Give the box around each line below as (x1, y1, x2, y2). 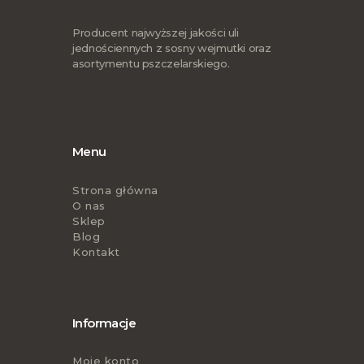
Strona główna (72, 183, 158, 197)
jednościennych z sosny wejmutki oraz (72, 41, 271, 55)
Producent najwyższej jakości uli (72, 26, 239, 40)
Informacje (72, 314, 136, 331)
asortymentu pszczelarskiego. (72, 57, 230, 71)
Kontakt (72, 245, 120, 258)
